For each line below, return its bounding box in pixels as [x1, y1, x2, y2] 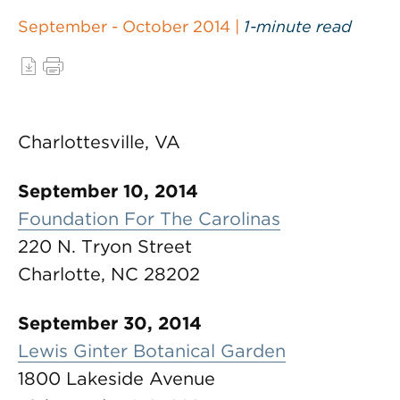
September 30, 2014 [18, 312, 207, 334]
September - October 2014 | [18, 17, 244, 36]
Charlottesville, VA [18, 131, 180, 153]
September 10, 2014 [18, 180, 204, 202]
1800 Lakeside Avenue [18, 368, 215, 389]
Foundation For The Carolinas [18, 208, 280, 229]
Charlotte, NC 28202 [18, 263, 200, 285]
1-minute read [244, 17, 352, 36]
